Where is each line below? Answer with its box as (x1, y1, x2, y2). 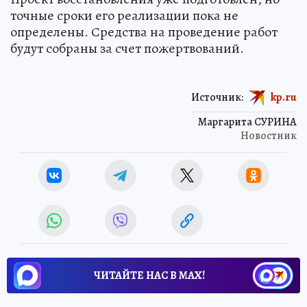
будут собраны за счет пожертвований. (10, 38, 244, 58)
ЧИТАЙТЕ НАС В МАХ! (94, 267, 205, 283)
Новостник (241, 127, 297, 143)
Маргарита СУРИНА (198, 114, 297, 130)
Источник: (191, 89, 243, 105)
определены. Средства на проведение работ (10, 22, 278, 41)
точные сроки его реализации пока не (10, 5, 238, 25)
